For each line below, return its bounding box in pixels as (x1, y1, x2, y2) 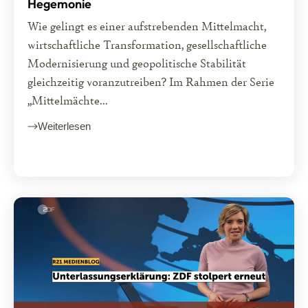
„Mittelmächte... (27, 92, 108, 109)
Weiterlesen (38, 120, 91, 132)
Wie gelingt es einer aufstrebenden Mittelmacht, (27, 18, 266, 34)
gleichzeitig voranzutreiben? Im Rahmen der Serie (27, 74, 274, 90)
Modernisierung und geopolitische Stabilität (27, 55, 246, 71)
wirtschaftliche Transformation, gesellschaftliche (27, 36, 267, 53)
